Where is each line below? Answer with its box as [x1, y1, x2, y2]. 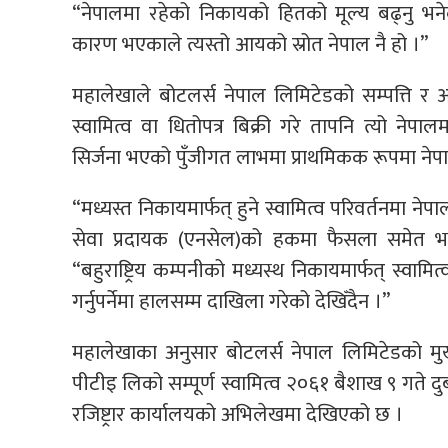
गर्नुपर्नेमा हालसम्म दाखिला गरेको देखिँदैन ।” [72, 283, 390, 319]
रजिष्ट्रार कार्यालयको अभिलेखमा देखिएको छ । [72, 396, 403, 432]
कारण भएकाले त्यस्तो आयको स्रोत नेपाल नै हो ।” [72, 26, 428, 62]
